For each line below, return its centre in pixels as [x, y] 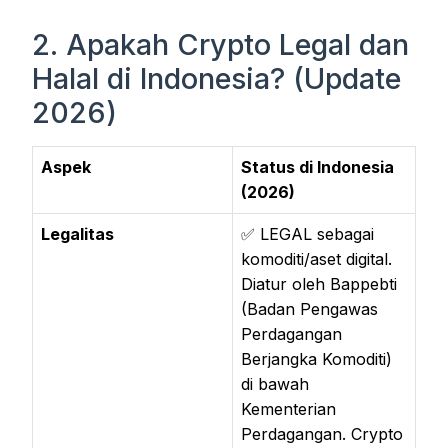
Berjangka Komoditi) [316, 358]
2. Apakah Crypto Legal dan [220, 44]
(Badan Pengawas [309, 308]
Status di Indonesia [317, 166]
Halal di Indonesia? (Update [216, 78]
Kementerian [288, 408]
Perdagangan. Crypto [322, 433]
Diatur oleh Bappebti [319, 283]
